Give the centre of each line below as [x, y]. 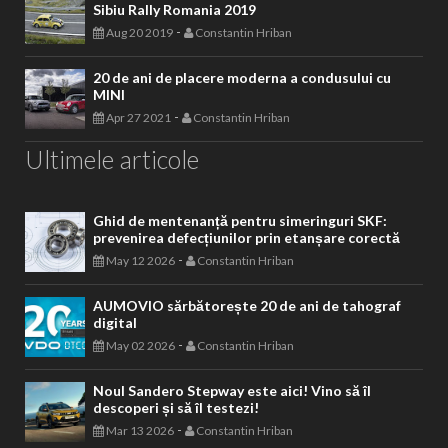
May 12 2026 [139, 260]
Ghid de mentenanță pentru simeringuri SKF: [240, 220]
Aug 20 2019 [138, 32]
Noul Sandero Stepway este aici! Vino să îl [232, 390]
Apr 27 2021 [137, 117]
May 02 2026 [139, 345]
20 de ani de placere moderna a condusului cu [242, 77]
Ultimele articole [112, 159]
